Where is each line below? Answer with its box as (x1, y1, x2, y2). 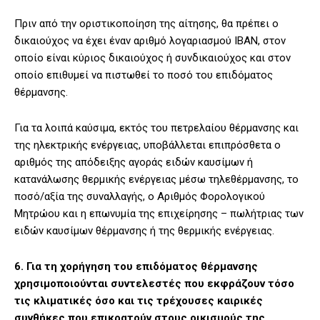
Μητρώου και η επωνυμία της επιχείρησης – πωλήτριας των (14, 207, 304, 221)
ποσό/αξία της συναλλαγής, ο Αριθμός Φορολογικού (14, 190, 265, 204)
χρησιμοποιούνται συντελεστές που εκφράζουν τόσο (14, 277, 294, 291)
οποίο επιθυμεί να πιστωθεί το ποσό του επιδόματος (14, 69, 273, 82)
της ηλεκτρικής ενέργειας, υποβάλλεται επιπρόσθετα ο (14, 139, 281, 152)
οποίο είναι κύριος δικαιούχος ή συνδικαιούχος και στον (14, 51, 291, 65)
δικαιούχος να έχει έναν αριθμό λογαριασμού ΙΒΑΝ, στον (14, 34, 286, 48)
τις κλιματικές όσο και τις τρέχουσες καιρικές (14, 294, 263, 308)
